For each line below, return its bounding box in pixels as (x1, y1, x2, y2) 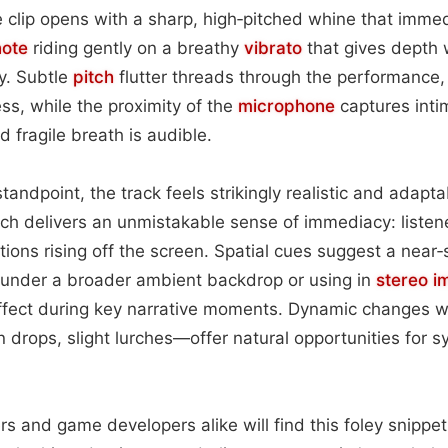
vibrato (244, 37, 302, 58)
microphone (238, 95, 335, 116)
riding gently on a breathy (28, 37, 244, 58)
